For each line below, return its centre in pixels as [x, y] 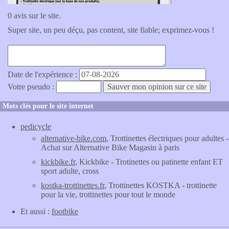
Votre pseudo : [32, 87]
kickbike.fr [58, 162]
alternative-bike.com [74, 138]
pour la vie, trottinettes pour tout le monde [108, 194]
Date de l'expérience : [43, 74]
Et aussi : [36, 211]
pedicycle [36, 127]
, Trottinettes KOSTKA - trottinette [161, 185]
